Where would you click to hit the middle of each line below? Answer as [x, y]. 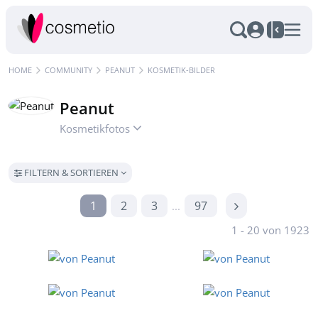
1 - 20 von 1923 [270, 230]
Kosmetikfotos [96, 128]
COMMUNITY [68, 70]
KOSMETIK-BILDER [181, 70]
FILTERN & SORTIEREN [71, 172]
